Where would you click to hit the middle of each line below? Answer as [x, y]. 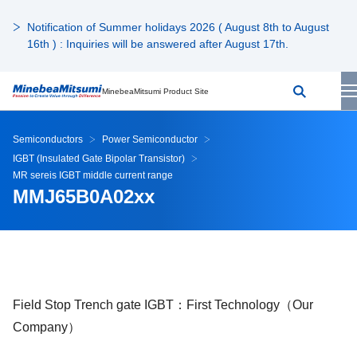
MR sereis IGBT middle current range [93, 175]
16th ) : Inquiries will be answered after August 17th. [158, 44]
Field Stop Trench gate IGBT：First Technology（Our [163, 305]
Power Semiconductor [150, 139]
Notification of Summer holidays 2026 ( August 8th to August [178, 27]
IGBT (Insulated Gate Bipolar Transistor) [99, 159]
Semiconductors [48, 139]
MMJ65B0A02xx [84, 196]
